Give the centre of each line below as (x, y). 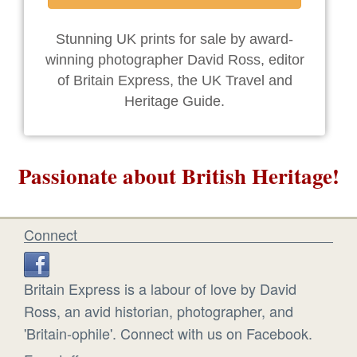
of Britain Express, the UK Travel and (175, 80)
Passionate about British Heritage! (178, 175)
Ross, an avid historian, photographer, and (159, 311)
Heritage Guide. (175, 101)
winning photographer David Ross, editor (175, 59)
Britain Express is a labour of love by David (160, 289)
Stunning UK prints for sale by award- (175, 39)
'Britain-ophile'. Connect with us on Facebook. (168, 333)
